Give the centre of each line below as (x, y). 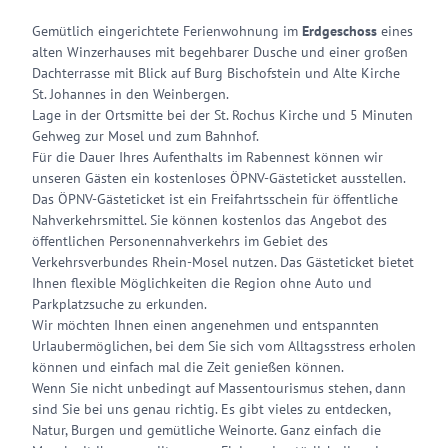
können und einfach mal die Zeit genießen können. (188, 367)
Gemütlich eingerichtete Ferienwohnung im (167, 31)
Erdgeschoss (339, 31)
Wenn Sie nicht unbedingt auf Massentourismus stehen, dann (219, 388)
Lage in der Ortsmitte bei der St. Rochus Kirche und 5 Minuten (222, 115)
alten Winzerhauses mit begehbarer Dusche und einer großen (220, 52)
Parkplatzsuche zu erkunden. (119, 304)
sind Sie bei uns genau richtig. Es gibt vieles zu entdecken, (211, 409)
